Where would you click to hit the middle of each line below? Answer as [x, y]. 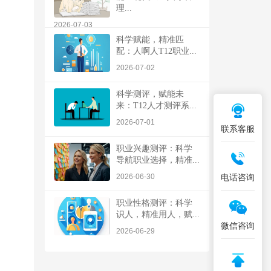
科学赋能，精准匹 [150, 39]
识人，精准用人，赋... [158, 214]
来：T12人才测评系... [156, 105]
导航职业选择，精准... [158, 160]
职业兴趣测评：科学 [154, 148]
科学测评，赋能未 [150, 94]
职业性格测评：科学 [154, 203]
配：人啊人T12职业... [156, 51]
